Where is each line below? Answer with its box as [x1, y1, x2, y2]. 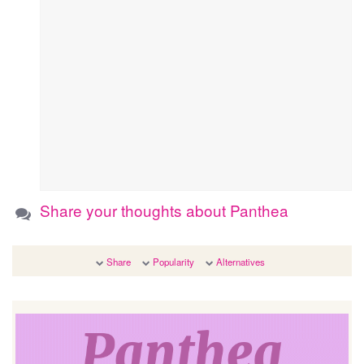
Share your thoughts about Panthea [40, 199, 289, 222]
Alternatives [215, 255, 265, 269]
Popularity [152, 255, 194, 269]
